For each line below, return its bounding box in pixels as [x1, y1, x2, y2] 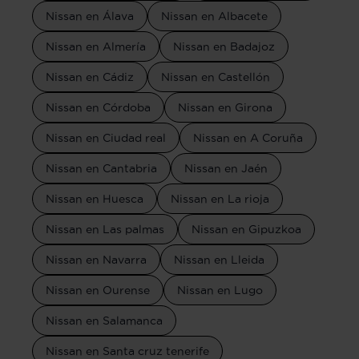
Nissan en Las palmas [46, 223, 164, 236]
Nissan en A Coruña [193, 131, 303, 145]
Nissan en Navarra [46, 253, 147, 267]
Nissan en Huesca [46, 192, 143, 206]
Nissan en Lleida [174, 253, 264, 267]
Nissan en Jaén [184, 162, 268, 175]
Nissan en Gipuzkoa [192, 223, 301, 236]
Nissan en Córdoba [46, 101, 151, 115]
